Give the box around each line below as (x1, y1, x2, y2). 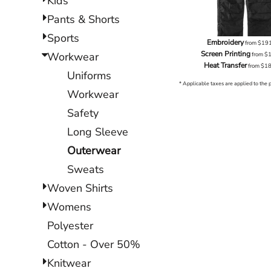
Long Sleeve (67, 124, 128, 139)
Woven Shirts (47, 180, 113, 195)
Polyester (47, 218, 93, 233)
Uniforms (67, 68, 111, 83)
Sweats (67, 162, 104, 177)
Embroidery (207, 38, 244, 48)
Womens (47, 199, 91, 214)
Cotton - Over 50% (47, 237, 140, 252)
